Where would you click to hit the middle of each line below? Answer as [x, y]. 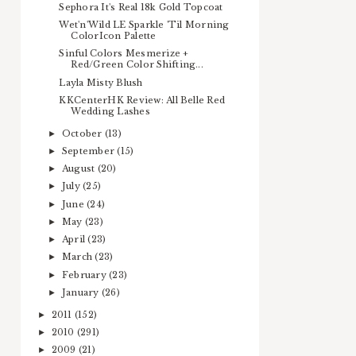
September [89, 151]
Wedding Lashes [110, 111]
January [81, 292]
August [79, 169]
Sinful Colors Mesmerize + [124, 54]
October [83, 133]
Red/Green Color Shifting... [137, 65]
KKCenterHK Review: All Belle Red [142, 100]
